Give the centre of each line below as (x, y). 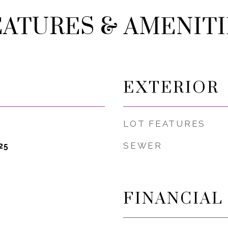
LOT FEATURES (164, 124)
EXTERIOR (171, 88)
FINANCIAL (173, 199)
